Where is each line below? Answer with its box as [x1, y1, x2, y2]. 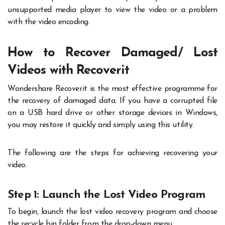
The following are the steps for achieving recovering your [8, 149, 217, 157]
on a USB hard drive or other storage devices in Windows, [8, 108, 217, 117]
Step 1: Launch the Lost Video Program [8, 189, 205, 201]
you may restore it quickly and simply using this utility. [8, 121, 194, 129]
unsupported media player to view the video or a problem [8, 6, 217, 15]
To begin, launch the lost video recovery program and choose [8, 208, 217, 216]
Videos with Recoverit [8, 64, 129, 77]
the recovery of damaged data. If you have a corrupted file [8, 96, 217, 105]
